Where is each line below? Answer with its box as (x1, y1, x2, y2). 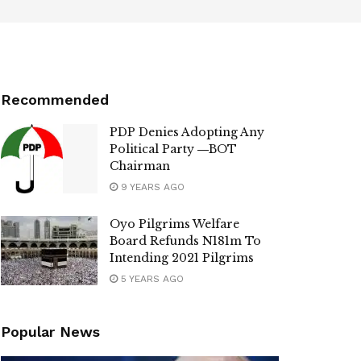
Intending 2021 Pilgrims (110, 251, 254, 265)
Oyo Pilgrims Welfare (110, 217, 239, 231)
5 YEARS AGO (118, 273, 184, 284)
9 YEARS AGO (118, 181, 185, 193)
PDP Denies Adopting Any (110, 125, 264, 139)
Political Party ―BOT (110, 142, 237, 156)
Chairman (110, 159, 170, 173)
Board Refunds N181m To (110, 234, 261, 248)
